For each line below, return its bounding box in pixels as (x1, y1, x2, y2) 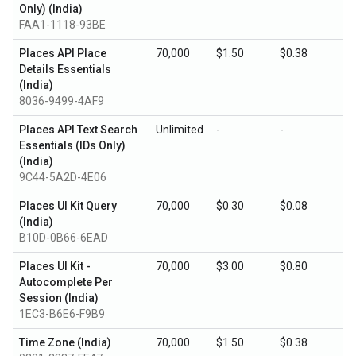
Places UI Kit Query (19, 199, 117, 212)
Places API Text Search (19, 123, 137, 136)
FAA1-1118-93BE (19, 18, 106, 31)
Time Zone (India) (19, 336, 111, 349)
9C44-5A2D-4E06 (19, 171, 106, 184)
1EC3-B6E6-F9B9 (19, 308, 105, 320)
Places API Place (19, 47, 106, 60)
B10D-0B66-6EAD (19, 231, 108, 244)
